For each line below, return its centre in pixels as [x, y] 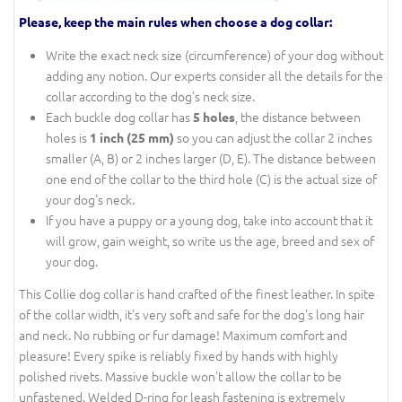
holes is [68, 137]
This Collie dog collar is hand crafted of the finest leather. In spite [197, 293]
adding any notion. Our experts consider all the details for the [214, 75]
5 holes [214, 116]
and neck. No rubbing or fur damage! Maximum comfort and [183, 335]
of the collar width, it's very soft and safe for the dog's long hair [192, 314]
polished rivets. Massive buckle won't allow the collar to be [180, 376]
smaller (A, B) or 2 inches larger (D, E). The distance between [211, 157]
